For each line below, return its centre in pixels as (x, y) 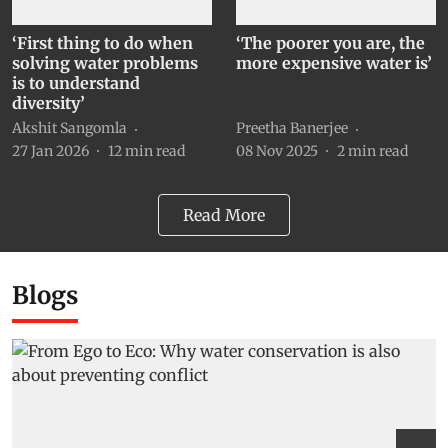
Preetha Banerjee (292, 128)
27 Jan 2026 (50, 150)
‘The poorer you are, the (330, 42)
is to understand (76, 82)
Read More (224, 214)
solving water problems (105, 62)
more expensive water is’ (334, 62)
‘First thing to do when (102, 42)
